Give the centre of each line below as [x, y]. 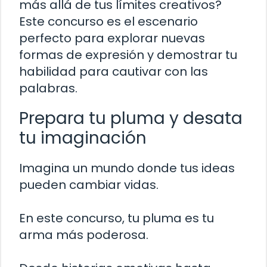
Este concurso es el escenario [108, 22]
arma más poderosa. [84, 235]
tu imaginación [83, 138]
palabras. [48, 89]
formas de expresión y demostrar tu [128, 55]
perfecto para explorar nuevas [112, 38]
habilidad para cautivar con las [114, 72]
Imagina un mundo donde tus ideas [127, 168]
